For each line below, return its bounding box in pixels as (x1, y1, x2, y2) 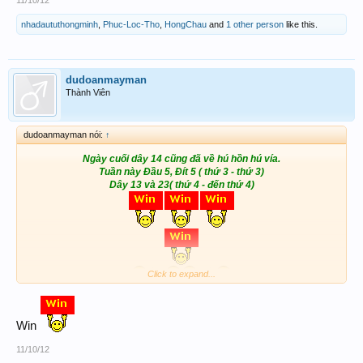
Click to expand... (147, 268, 216, 279)
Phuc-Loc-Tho (103, 19, 160, 29)
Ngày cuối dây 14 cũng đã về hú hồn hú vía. (83, 152, 280, 164)
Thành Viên (66, 87, 110, 97)
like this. (284, 19, 318, 29)
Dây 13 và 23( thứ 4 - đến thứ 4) (109, 178, 254, 190)
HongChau (164, 19, 207, 29)
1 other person (226, 19, 284, 29)
